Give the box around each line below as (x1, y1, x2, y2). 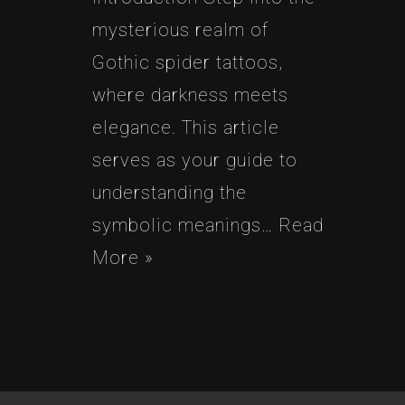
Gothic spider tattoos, (92, 51, 283, 73)
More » (92, 246, 154, 268)
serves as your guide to (92, 148, 297, 171)
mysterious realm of (92, 18, 268, 41)
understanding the (92, 181, 247, 203)
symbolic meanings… (92, 213, 278, 236)
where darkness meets (92, 83, 288, 106)
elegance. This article (92, 116, 279, 138)
